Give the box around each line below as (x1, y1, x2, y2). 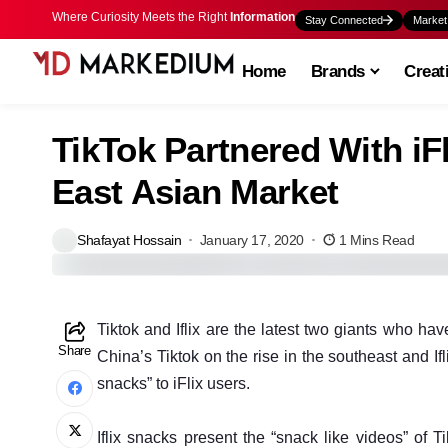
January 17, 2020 (199, 232, 305, 249)
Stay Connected (305, 13, 383, 26)
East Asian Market (52, 171, 339, 211)
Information (230, 10, 295, 24)
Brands (310, 61, 365, 81)
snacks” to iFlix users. (97, 374, 250, 392)
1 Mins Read (339, 232, 415, 249)
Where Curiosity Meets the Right (52, 10, 230, 24)
